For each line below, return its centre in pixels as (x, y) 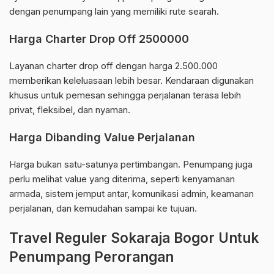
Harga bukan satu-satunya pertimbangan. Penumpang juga (131, 165)
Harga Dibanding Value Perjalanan (102, 138)
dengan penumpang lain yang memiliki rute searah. (114, 12)
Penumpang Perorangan (91, 257)
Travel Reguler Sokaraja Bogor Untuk (134, 238)
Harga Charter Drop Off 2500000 (99, 39)
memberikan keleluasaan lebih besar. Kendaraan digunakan (131, 81)
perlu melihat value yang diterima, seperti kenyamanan (122, 179)
